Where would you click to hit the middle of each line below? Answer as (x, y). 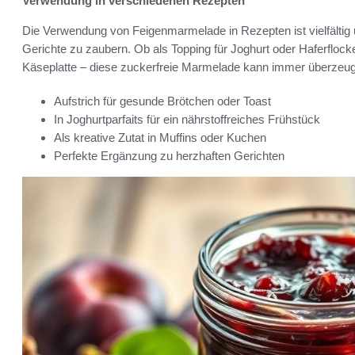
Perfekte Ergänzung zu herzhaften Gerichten (169, 155)
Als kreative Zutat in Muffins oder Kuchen (160, 137)
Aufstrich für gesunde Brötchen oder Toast (162, 101)
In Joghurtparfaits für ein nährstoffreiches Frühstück (187, 119)
